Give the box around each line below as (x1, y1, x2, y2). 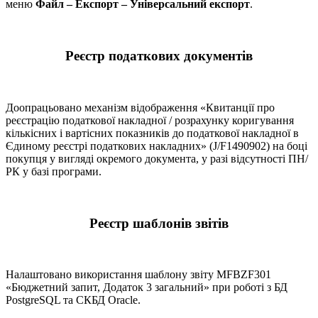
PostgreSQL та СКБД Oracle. (6, 294, 141, 307)
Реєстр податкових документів (65, 48, 253, 64)
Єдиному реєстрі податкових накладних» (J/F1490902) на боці (6, 139, 307, 152)
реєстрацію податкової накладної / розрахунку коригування (6, 114, 294, 126)
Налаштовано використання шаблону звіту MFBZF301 (6, 268, 271, 281)
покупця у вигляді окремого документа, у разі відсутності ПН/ (6, 152, 308, 165)
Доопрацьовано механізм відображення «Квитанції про (6, 101, 275, 114)
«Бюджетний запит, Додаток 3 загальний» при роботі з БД (6, 281, 287, 294)
